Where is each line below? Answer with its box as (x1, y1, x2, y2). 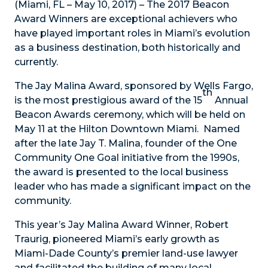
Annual (212, 95, 248, 106)
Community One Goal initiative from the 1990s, (14, 152, 239, 164)
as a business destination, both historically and (14, 42, 240, 54)
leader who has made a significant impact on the (14, 181, 251, 193)
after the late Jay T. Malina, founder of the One (14, 138, 237, 150)
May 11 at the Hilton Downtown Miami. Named (14, 123, 240, 135)
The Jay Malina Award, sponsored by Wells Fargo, (14, 80, 253, 92)
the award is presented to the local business (14, 166, 229, 178)
